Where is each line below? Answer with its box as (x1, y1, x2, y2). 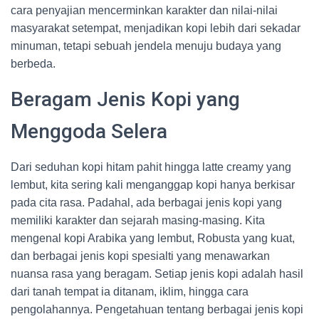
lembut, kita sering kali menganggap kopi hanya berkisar (11, 179, 295, 191)
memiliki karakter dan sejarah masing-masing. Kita (11, 214, 265, 226)
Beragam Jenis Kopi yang (11, 88, 240, 111)
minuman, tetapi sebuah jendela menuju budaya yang (11, 40, 281, 52)
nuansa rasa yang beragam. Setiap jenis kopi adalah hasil (11, 268, 303, 280)
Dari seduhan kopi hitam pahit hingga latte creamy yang (11, 161, 291, 173)
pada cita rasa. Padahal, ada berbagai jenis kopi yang (11, 197, 282, 209)
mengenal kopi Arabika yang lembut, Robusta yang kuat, (11, 232, 295, 244)
